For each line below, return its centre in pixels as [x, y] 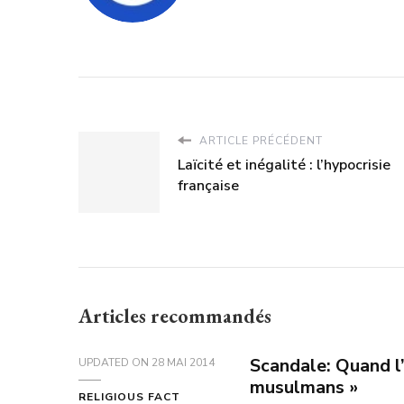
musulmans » [304, 387]
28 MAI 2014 [183, 362]
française [208, 185]
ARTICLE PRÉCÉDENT [259, 140]
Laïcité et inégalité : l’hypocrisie [284, 165]
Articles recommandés [175, 316]
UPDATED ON [115, 362]
